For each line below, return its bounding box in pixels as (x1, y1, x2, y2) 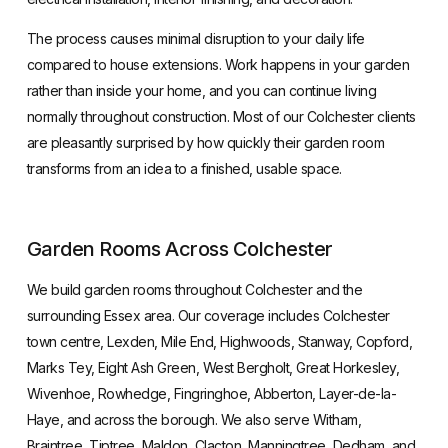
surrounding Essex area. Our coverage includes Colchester (26, 306, 390, 324)
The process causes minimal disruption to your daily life (26, 30, 365, 48)
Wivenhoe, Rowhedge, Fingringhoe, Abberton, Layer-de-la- (26, 384, 397, 402)
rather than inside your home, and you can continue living (26, 82, 377, 100)
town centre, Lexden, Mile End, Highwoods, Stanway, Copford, (26, 332, 413, 350)
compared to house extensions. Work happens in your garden (26, 56, 410, 74)
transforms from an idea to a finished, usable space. (26, 160, 342, 178)
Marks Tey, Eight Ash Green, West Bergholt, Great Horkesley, (26, 358, 400, 376)
